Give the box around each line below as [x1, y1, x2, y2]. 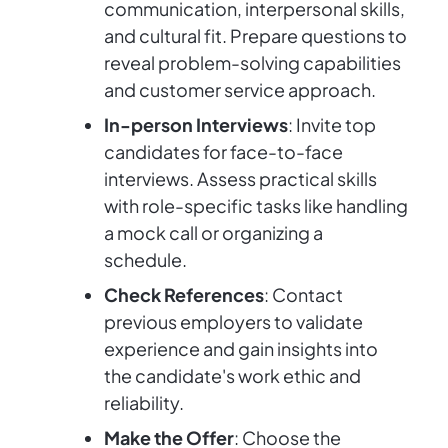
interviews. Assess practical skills [104, 167, 377, 191]
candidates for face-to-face [104, 140, 343, 164]
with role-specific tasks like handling [104, 194, 408, 218]
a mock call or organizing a [104, 221, 323, 245]
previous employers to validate [104, 310, 363, 334]
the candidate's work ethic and [104, 364, 361, 388]
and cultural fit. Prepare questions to [104, 24, 407, 48]
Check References [104, 283, 264, 307]
